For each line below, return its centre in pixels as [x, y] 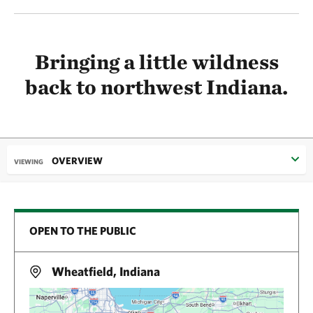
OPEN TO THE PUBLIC [83, 231]
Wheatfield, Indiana [104, 272]
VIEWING [29, 162]
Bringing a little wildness [156, 61]
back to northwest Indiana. [156, 87]
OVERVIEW [77, 161]
